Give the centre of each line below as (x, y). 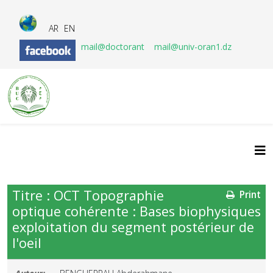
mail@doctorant (114, 47)
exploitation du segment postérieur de (133, 227)
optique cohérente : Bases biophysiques (136, 211)
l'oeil (27, 243)
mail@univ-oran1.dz (193, 47)
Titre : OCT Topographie (88, 195)
